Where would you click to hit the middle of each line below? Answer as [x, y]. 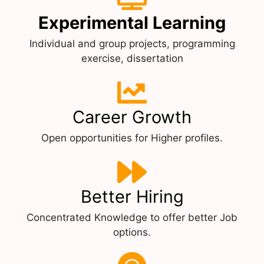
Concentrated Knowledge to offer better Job [132, 217]
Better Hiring [132, 196]
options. [132, 232]
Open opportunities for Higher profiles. [132, 138]
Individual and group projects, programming [132, 43]
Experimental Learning [132, 22]
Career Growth [132, 117]
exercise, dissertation [132, 58]
